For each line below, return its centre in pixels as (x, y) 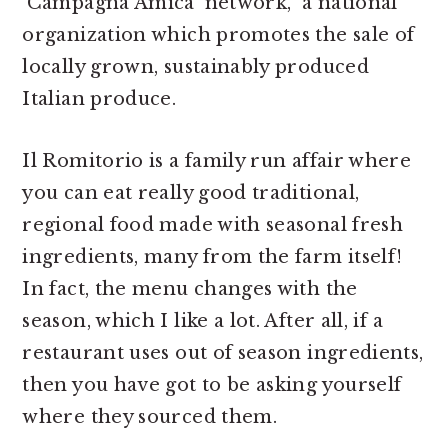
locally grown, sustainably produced (195, 67)
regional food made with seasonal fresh (213, 225)
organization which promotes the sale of (218, 35)
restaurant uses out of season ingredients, (223, 353)
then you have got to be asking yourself (212, 385)
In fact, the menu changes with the (190, 289)
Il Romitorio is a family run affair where (217, 161)
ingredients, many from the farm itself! (212, 257)
